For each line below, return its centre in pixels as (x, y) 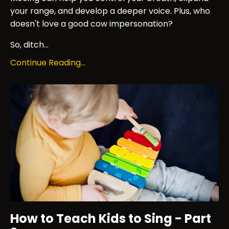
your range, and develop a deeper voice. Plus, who (110, 11)
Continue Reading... (48, 62)
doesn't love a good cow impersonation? (91, 24)
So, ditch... (29, 44)
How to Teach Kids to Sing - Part (111, 219)
